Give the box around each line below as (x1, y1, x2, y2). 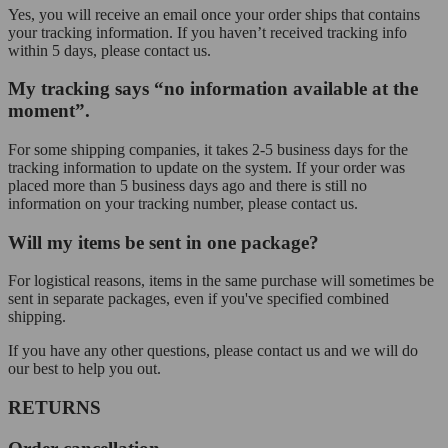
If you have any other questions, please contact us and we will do (8, 342, 418, 360)
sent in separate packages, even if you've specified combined (8, 290, 389, 308)
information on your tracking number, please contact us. (8, 194, 358, 212)
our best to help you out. (8, 360, 161, 378)
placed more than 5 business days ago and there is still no (8, 176, 367, 194)
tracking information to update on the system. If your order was (8, 158, 405, 176)
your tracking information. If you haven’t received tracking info (8, 23, 407, 41)
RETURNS (8, 397, 101, 419)
